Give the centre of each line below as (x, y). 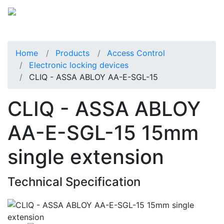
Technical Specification (74, 181)
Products (72, 53)
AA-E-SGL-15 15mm (103, 132)
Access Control (136, 53)
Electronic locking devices (79, 65)
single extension (86, 156)
